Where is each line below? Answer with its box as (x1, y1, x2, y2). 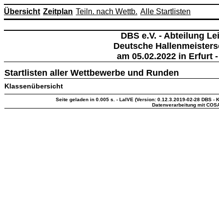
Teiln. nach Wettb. (76, 7, 137, 16)
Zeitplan (43, 7, 73, 16)
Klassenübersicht (4, 82, 63, 90)
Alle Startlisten (140, 7, 191, 16)
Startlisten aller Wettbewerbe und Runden (4, 68, 179, 78)
